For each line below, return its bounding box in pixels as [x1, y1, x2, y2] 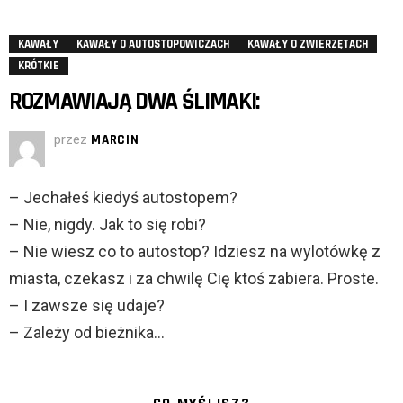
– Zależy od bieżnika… [9, 323, 165, 343]
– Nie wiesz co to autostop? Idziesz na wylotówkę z [9, 242, 381, 262]
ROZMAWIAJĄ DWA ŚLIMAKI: [9, 86, 259, 118]
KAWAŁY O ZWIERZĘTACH [247, 37, 368, 52]
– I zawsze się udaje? [9, 296, 165, 316]
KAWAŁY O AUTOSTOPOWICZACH [76, 37, 229, 52]
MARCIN [91, 131, 139, 149]
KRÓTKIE [18, 58, 59, 74]
